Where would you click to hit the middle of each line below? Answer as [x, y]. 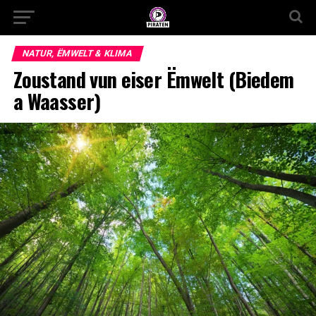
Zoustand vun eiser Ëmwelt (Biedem [153, 79]
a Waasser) [57, 101]
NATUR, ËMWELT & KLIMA [77, 53]
